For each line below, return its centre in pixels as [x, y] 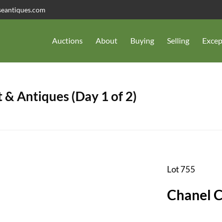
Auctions [67, 41]
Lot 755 [181, 169]
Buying [142, 41]
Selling [178, 41]
